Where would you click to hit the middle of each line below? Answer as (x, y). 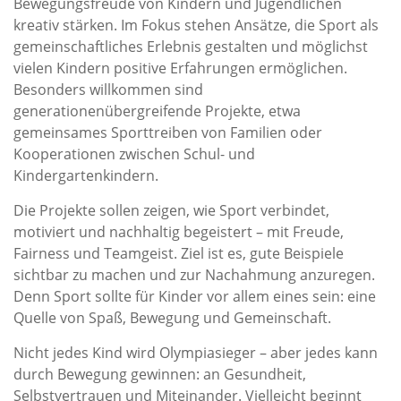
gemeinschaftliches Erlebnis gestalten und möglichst (191, 47)
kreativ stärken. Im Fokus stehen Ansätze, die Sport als (196, 25)
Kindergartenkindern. (86, 175)
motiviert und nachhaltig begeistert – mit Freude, (179, 232)
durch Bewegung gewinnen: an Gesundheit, (160, 374)
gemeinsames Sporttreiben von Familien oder (168, 132)
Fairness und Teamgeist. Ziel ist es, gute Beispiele (179, 253)
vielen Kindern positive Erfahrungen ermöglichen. (180, 68)
